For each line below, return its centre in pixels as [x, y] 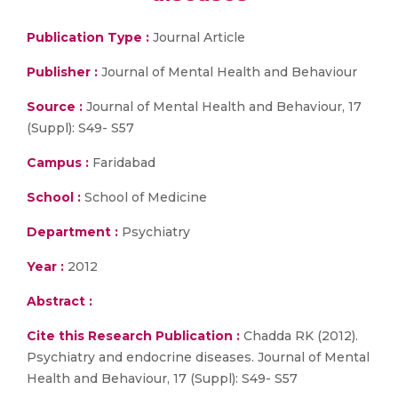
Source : [55, 107]
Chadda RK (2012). [299, 336]
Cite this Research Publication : [133, 336]
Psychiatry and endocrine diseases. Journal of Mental [198, 357]
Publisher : [64, 72]
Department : [72, 232]
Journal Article [197, 37]
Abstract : [60, 301]
